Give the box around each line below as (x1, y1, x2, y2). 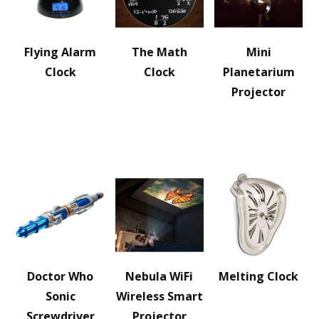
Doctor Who (27, 268, 94, 284)
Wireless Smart (115, 288, 203, 304)
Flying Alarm (24, 44, 97, 60)
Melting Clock (219, 268, 299, 284)
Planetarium (222, 64, 295, 80)
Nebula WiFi (125, 268, 194, 284)
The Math (131, 44, 187, 60)
